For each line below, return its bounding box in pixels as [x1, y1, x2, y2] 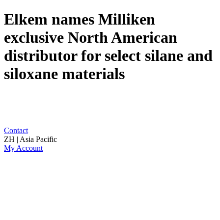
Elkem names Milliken [4, 10, 155, 28]
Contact [4, 126, 28, 135]
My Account [4, 143, 43, 152]
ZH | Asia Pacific [4, 135, 57, 143]
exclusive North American [4, 28, 177, 47]
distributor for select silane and [4, 47, 213, 65]
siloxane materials [4, 65, 125, 83]
